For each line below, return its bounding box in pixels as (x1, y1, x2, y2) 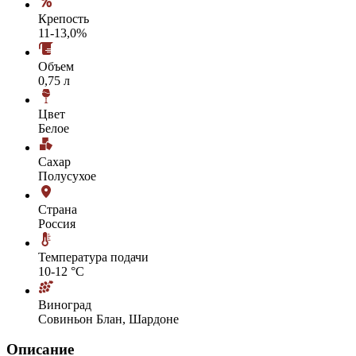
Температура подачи (38, 250, 149, 264)
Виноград (38, 297, 91, 311)
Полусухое (38, 168, 96, 183)
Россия (38, 216, 75, 230)
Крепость (38, 11, 89, 25)
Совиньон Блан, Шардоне (38, 311, 179, 326)
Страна (38, 202, 77, 216)
